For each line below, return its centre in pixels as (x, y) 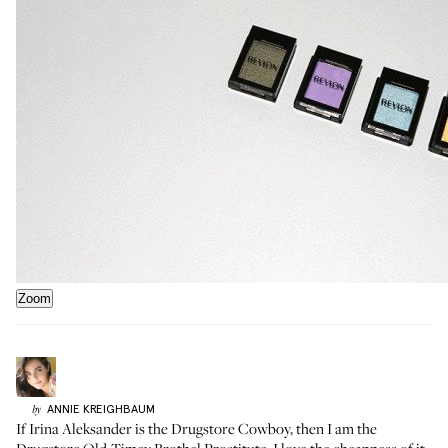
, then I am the (333, 428)
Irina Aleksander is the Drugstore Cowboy (159, 428)
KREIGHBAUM (118, 409)
